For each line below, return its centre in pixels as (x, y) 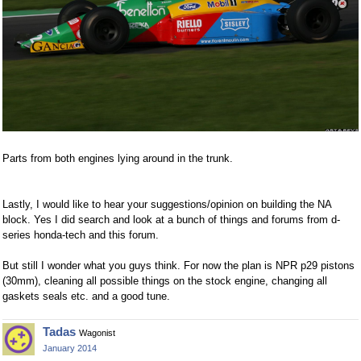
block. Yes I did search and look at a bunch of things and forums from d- (171, 220)
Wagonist (97, 333)
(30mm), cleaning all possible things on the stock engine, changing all (165, 281)
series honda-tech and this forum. (81, 235)
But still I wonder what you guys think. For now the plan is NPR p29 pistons (178, 266)
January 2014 (70, 349)
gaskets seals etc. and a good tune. (86, 297)
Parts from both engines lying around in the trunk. (118, 159)
